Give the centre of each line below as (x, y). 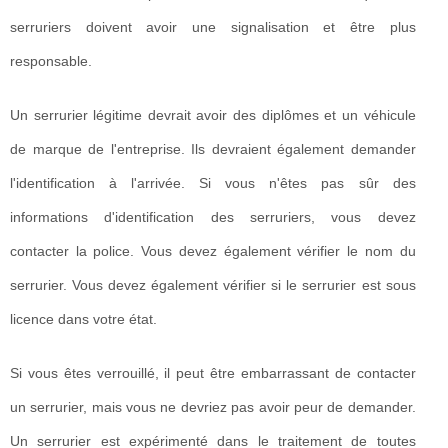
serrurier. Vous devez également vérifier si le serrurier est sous (213, 285)
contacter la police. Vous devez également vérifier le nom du (213, 251)
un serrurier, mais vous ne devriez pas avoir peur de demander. (213, 407)
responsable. (51, 61)
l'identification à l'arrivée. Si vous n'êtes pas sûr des (213, 183)
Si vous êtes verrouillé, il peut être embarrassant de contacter (213, 373)
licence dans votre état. (83, 319)
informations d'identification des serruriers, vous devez (213, 217)
